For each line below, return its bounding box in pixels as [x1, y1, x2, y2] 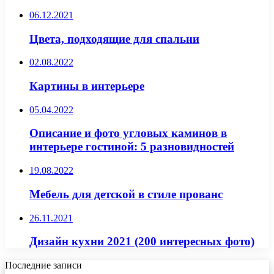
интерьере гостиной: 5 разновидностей [29, 140, 234, 154]
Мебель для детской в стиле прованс [29, 187, 223, 201]
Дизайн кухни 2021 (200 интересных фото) [29, 235, 254, 248]
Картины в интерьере [29, 80, 144, 93]
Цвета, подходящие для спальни [29, 32, 199, 45]
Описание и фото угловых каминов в [29, 127, 227, 140]
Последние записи [5, 260, 82, 271]
